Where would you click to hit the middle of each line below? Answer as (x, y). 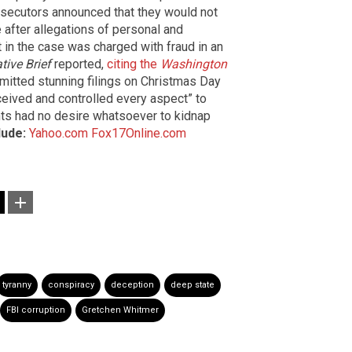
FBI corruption (36, 310)
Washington (194, 64)
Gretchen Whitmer (120, 310)
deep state (192, 285)
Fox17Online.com (139, 134)
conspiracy (71, 285)
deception (132, 285)
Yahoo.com (59, 134)
